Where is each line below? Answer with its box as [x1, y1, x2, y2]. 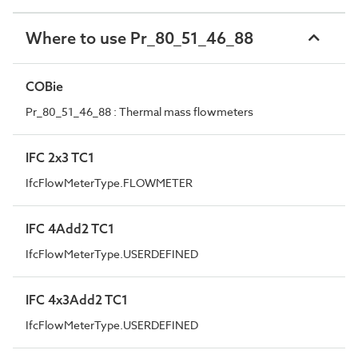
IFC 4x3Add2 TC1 [26, 291, 128, 308]
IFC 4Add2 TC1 [26, 220, 114, 237]
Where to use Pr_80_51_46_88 [26, 27, 253, 48]
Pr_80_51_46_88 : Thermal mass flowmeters [26, 103, 253, 119]
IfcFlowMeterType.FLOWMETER [26, 174, 193, 190]
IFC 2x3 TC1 [26, 149, 94, 165]
